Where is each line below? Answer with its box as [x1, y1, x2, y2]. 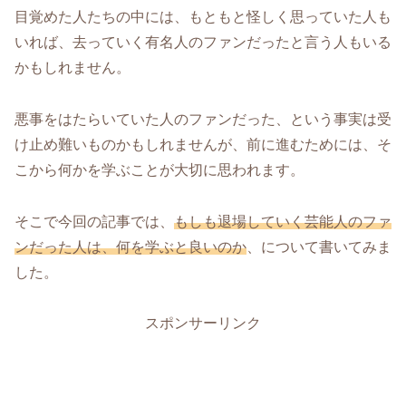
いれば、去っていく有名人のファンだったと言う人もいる [14, 34, 391, 51]
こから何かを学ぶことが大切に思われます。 [14, 161, 304, 178]
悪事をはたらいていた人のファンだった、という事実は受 [14, 111, 391, 127]
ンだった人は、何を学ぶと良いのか [14, 238, 246, 255]
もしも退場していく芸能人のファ [174, 213, 391, 229]
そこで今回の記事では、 [14, 213, 174, 229]
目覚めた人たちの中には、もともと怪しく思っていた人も [14, 9, 391, 25]
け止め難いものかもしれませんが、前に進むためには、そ [14, 136, 391, 152]
